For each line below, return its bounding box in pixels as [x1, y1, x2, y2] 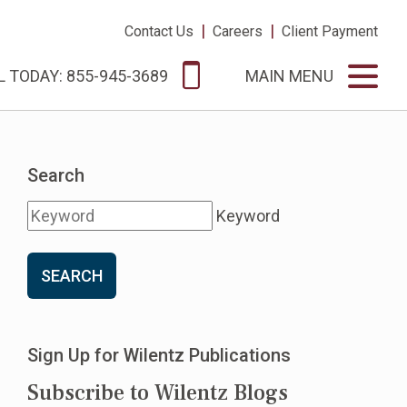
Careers [213, 23, 263, 40]
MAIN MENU [245, 66, 333, 86]
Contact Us [124, 23, 194, 40]
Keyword [216, 206, 280, 225]
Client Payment [282, 23, 378, 40]
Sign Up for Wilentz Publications [27, 344, 291, 366]
